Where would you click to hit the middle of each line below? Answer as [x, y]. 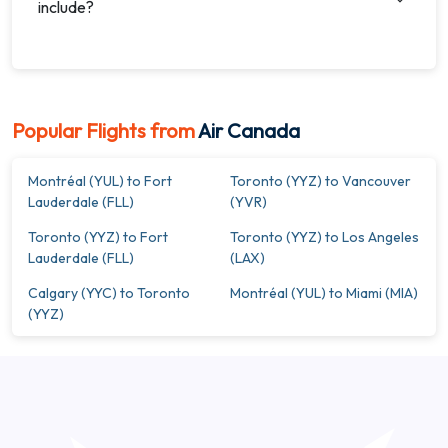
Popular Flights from [103, 130]
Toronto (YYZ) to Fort [98, 237]
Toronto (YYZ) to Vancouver [320, 181]
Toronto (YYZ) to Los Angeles [324, 237]
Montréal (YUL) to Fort [100, 181]
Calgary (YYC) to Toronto [109, 293]
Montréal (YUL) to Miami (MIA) [324, 293]
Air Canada [249, 130]
